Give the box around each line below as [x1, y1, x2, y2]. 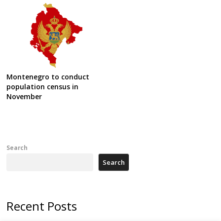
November [6, 92, 42, 101]
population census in [6, 82, 79, 91]
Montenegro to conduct [6, 72, 90, 81]
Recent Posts [6, 197, 77, 214]
